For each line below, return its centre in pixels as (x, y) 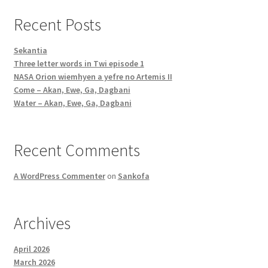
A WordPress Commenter (59, 176)
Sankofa (133, 176)
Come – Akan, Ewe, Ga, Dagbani (72, 89)
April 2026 (31, 249)
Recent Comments (77, 150)
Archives (42, 223)
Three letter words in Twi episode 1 (79, 63)
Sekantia (30, 50)
